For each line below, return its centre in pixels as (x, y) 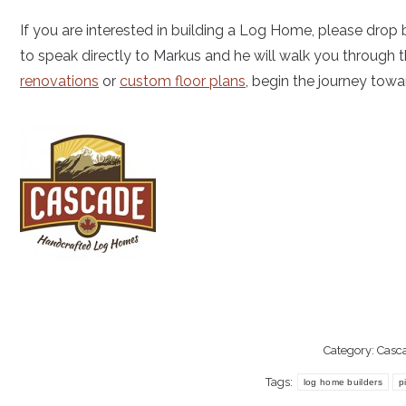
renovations (59, 81)
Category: (350, 350)
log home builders (343, 382)
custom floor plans (183, 81)
